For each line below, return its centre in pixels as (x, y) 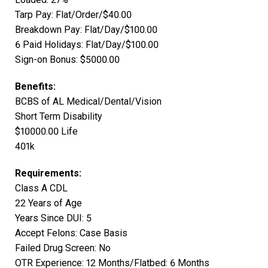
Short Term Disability (59, 117)
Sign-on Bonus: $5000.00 (67, 60)
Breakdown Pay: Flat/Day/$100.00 (86, 30)
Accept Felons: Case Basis (71, 233)
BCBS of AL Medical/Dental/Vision (88, 102)
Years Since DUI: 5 (53, 218)
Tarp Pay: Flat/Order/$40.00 (73, 15)
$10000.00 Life (46, 132)
